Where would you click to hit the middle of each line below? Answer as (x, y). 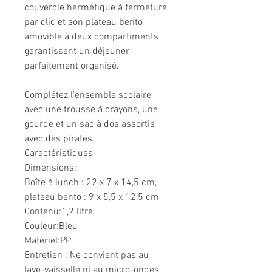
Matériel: (42, 241)
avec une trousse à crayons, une (91, 110)
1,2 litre (77, 212)
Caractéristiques (59, 154)
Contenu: (43, 212)
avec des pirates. (59, 139)
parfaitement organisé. (72, 66)
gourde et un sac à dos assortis (90, 125)
